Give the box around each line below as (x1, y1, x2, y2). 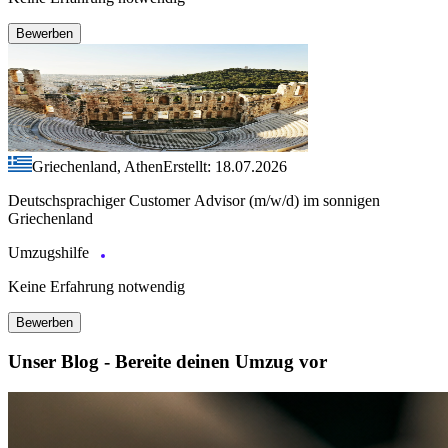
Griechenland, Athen (32, 157, 163, 175)
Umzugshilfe (8, 243, 93, 261)
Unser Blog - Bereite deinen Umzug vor (8, 351, 327, 373)
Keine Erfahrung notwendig (8, 277, 185, 295)
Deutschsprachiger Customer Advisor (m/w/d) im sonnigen (8, 191, 380, 209)
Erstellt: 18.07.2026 (163, 157, 287, 175)
